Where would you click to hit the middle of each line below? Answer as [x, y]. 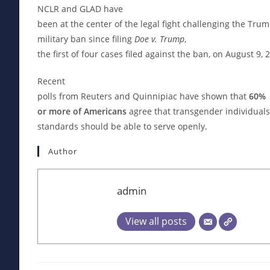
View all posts [156, 221]
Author [63, 151]
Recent [51, 81]
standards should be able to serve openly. [122, 126]
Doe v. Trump [159, 39]
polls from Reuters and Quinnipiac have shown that [143, 96]
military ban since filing [86, 39]
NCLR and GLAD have [80, 8]
